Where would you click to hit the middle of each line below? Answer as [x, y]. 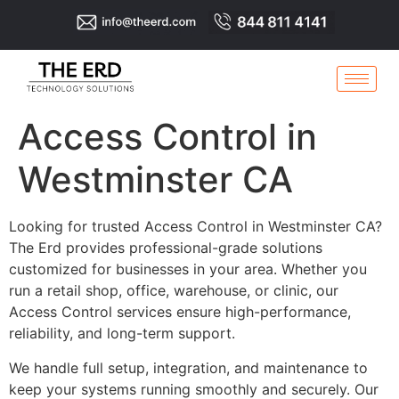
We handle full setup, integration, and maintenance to [188, 367]
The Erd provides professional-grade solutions [166, 248]
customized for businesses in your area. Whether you [188, 269]
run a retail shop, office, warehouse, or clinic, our [174, 291]
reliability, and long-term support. [122, 334]
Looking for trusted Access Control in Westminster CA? [195, 227]
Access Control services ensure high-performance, [180, 312]
